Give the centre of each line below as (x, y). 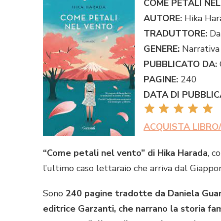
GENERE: (162, 49)
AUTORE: (163, 18)
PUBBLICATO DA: (180, 64)
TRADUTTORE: (175, 33)
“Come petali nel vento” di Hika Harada (125, 153)
